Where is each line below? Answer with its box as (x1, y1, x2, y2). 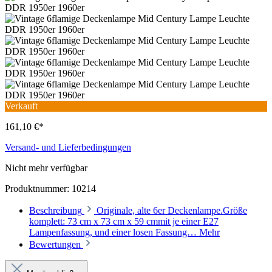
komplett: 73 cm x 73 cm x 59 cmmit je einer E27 (29, 216, 219, 226)
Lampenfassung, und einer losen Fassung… (29, 226, 199, 237)
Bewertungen (29, 239, 83, 250)
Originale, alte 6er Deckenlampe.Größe (97, 205, 247, 216)
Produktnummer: (5, 183, 72, 194)
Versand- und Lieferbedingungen (5, 141, 131, 152)
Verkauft (5, 100, 38, 111)
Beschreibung (29, 205, 82, 216)
